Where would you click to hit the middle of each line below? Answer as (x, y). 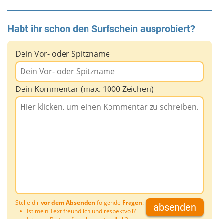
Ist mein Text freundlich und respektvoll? (81, 211)
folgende (109, 203)
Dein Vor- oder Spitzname (63, 54)
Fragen (132, 203)
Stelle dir (28, 203)
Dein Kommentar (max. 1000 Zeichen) (84, 89)
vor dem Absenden (68, 203)
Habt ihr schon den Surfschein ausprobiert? (101, 29)
